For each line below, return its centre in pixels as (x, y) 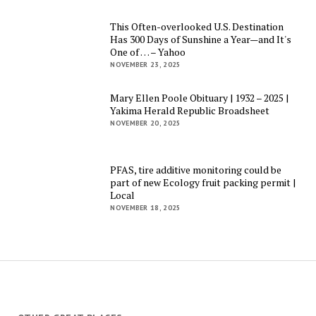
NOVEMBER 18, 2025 (146, 207)
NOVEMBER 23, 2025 (146, 64)
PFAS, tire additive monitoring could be (196, 169)
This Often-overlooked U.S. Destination (197, 26)
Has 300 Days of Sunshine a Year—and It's (201, 39)
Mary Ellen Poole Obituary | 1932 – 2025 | (200, 98)
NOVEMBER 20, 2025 (146, 123)
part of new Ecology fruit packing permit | (203, 182)
